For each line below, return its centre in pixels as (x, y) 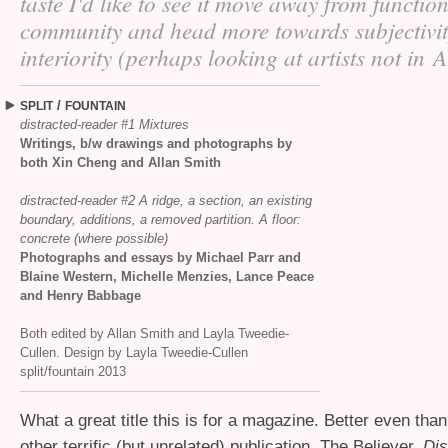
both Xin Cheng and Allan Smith (120, 162)
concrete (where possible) (94, 238)
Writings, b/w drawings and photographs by (156, 143)
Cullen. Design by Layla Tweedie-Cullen (134, 352)
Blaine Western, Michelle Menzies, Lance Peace (167, 276)
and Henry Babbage (80, 295)
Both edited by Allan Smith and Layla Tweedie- (154, 333)
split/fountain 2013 (73, 371)
